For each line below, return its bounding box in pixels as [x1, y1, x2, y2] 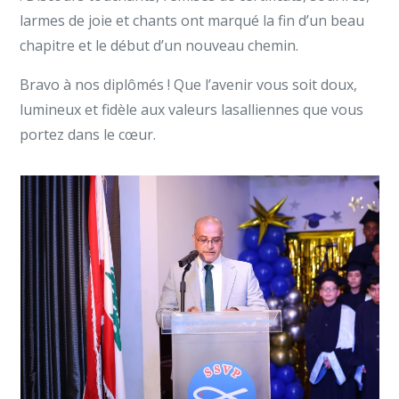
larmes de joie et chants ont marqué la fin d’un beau [20, 11, 365, 30]
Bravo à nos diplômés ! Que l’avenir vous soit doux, [20, 75, 358, 94]
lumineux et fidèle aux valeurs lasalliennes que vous [20, 100, 364, 119]
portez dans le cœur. [20, 125, 157, 144]
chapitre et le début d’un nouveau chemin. [20, 36, 299, 55]
